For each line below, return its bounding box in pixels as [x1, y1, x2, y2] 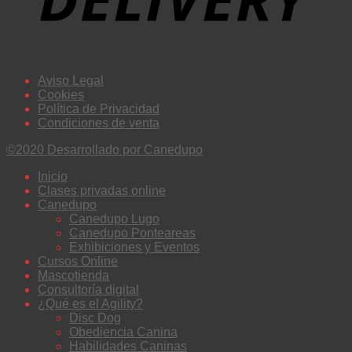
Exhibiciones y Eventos [69, 240, 200, 255]
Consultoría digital [38, 283, 139, 297]
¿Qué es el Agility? [38, 297, 143, 311]
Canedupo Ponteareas [69, 226, 196, 240]
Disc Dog [69, 311, 121, 325]
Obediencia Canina [69, 325, 178, 339]
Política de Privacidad [38, 102, 159, 116]
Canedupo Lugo [69, 212, 159, 226]
